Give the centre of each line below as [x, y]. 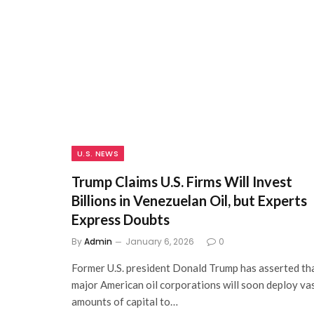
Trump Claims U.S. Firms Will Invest [182, 181]
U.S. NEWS [98, 153]
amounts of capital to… [125, 301]
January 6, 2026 [160, 241]
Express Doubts [121, 219]
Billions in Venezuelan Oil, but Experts [189, 200]
